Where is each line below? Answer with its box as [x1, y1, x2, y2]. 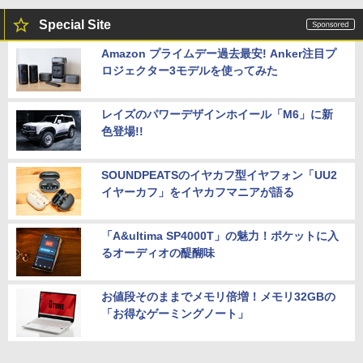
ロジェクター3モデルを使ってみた [101, 64, 278, 78]
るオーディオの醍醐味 [101, 246, 215, 260]
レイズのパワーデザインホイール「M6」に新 [101, 108, 333, 122]
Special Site [39, 18, 111, 32]
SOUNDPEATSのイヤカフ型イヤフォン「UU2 [101, 169, 337, 182]
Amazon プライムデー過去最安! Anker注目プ [101, 47, 336, 61]
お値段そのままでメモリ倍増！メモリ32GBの [101, 290, 335, 304]
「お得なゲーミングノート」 [101, 307, 249, 321]
